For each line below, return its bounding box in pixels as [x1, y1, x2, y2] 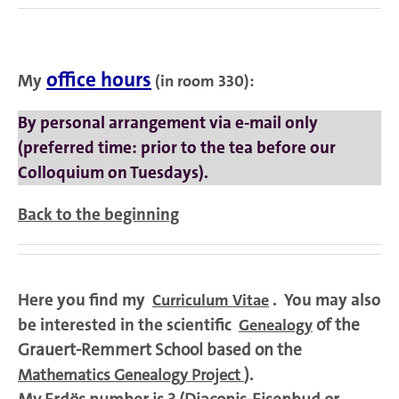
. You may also [273, 289, 381, 312]
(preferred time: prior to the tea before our [18, 136, 336, 159]
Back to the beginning [18, 203, 179, 226]
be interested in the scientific [18, 313, 235, 337]
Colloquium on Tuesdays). [18, 161, 208, 184]
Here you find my [18, 289, 149, 312]
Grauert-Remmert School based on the [18, 338, 305, 362]
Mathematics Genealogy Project [18, 364, 244, 387]
